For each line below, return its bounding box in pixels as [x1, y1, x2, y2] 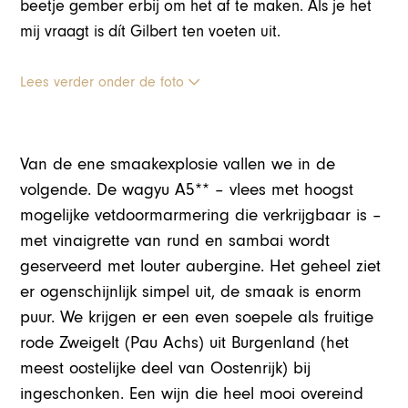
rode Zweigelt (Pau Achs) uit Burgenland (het [20, 332, 350, 352]
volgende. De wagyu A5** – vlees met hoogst [20, 179, 354, 199]
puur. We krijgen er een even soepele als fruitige [20, 307, 374, 327]
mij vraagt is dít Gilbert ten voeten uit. [20, 21, 281, 41]
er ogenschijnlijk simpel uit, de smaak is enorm [20, 281, 362, 301]
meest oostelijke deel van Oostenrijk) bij [20, 358, 311, 378]
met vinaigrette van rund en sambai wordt [20, 230, 331, 250]
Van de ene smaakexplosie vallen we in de [20, 154, 336, 174]
